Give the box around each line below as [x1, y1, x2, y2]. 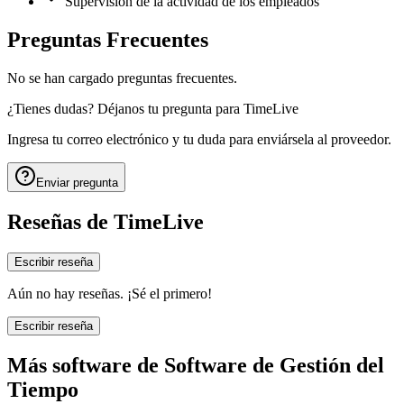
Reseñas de [7, 210, 108, 234]
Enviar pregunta [36, 176, 118, 190]
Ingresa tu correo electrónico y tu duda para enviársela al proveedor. [7, 132, 391, 148]
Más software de [7, 353, 159, 377]
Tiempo [7, 377, 78, 401]
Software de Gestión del [164, 353, 384, 377]
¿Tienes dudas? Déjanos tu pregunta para [7, 101, 240, 117]
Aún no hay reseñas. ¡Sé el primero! [7, 286, 212, 301]
